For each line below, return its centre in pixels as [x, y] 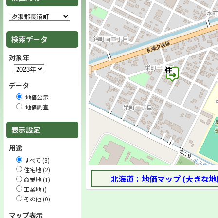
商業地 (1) [37, 179]
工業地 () [35, 189]
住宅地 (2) [37, 170]
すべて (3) [37, 160]
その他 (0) [37, 199]
